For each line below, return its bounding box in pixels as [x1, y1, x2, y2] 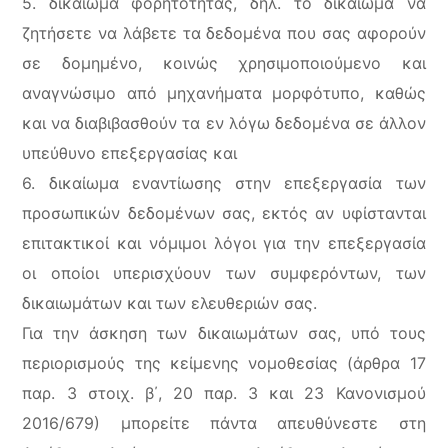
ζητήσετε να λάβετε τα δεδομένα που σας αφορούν [22, 23, 426, 43]
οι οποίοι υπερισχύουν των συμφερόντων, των [22, 263, 426, 283]
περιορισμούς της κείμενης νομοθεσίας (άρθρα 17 [22, 353, 426, 373]
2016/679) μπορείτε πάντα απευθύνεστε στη [22, 413, 426, 433]
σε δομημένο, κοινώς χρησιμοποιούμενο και [22, 53, 426, 73]
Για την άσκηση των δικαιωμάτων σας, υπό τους [22, 323, 426, 343]
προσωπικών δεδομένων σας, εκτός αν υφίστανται [22, 203, 426, 223]
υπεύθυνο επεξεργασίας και [22, 143, 238, 163]
